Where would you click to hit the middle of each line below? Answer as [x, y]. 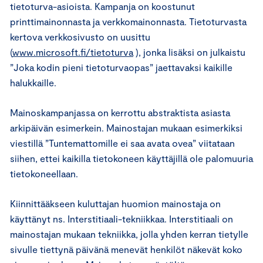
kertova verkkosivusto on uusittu [80, 37]
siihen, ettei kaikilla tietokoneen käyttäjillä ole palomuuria [131, 158]
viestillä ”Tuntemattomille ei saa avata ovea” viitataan [122, 143]
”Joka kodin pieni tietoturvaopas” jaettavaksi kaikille [121, 67]
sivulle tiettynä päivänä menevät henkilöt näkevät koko [126, 249]
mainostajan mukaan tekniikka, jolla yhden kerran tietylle [129, 234]
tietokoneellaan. [44, 173]
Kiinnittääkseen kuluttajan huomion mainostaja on [115, 203]
